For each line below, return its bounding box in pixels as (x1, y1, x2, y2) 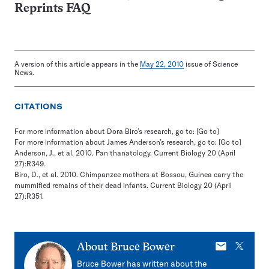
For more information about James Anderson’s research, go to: (14, 137, 219, 147)
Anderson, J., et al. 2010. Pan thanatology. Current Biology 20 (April (14, 148, 235, 157)
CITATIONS (14, 101, 63, 111)
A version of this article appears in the (14, 59, 140, 68)
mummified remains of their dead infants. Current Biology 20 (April (14, 180, 232, 190)
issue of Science (184, 59, 238, 68)
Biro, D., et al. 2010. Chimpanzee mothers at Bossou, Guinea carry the (14, 169, 243, 179)
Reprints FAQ (14, 2, 90, 14)
